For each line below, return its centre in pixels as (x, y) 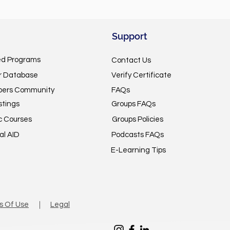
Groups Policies (137, 120)
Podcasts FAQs (137, 135)
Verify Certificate (141, 75)
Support (129, 36)
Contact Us (131, 61)
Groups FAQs (133, 104)
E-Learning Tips (138, 150)
